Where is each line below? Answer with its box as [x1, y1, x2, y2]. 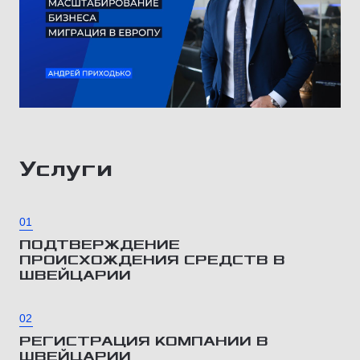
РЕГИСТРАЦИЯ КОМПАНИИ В [19, 333, 268, 349]
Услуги [19, 157, 112, 181]
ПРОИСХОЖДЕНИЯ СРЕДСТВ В [19, 252, 285, 268]
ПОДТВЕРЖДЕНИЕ [19, 237, 180, 252]
